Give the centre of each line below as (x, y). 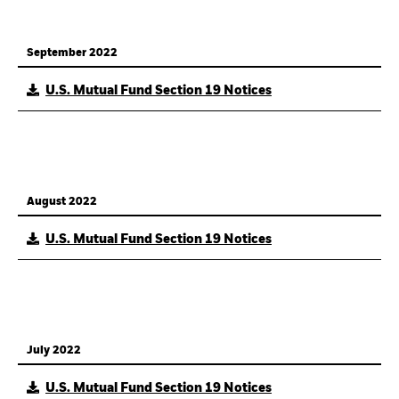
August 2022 (62, 202)
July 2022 (54, 351)
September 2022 (72, 53)
